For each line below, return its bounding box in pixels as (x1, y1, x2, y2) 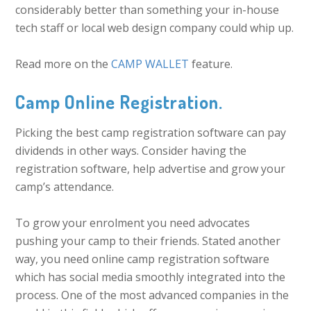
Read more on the (15, 56, 112, 72)
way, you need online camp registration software (15, 251, 270, 267)
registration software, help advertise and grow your (15, 161, 286, 176)
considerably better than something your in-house (15, 2, 280, 17)
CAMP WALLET (111, 56, 190, 72)
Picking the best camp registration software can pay (15, 125, 287, 140)
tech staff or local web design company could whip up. (15, 20, 294, 35)
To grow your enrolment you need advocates (15, 215, 251, 230)
